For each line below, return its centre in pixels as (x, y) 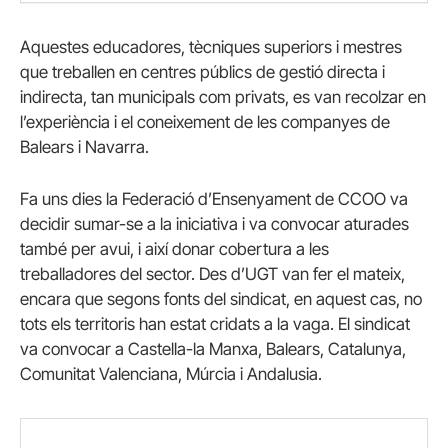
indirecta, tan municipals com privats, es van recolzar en (223, 97)
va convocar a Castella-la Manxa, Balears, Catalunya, (213, 348)
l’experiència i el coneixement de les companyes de (205, 122)
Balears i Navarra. (84, 147)
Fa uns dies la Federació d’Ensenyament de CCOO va (214, 198)
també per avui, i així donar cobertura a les (174, 248)
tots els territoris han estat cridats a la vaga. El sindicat (215, 323)
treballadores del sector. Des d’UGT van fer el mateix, (212, 273)
